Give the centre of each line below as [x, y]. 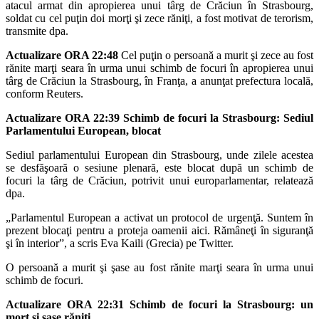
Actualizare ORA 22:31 [65, 304]
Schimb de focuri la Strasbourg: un [221, 304]
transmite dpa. [37, 31]
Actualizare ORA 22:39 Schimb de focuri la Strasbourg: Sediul [159, 117]
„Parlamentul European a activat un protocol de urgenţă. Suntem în [159, 217]
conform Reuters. [45, 93]
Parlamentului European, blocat [83, 130]
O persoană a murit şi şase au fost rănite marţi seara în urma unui [159, 267]
